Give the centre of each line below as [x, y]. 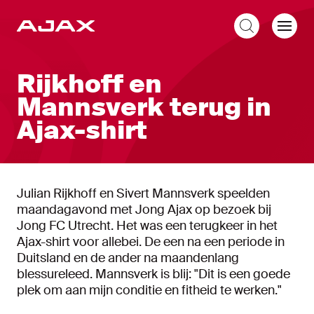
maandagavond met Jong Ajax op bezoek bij [144, 210]
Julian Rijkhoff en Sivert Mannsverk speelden [143, 193]
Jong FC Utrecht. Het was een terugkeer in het [147, 226]
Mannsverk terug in [144, 107]
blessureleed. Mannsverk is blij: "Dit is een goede [153, 274]
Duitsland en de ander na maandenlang [128, 258]
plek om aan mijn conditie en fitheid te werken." [149, 290]
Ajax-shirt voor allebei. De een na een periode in [151, 242]
